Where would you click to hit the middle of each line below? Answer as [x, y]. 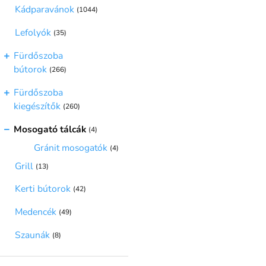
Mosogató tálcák [50, 129]
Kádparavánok [45, 9]
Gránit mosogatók [71, 148]
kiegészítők [37, 106]
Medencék [36, 212]
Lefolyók [33, 32]
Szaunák [32, 235]
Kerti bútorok [43, 189]
